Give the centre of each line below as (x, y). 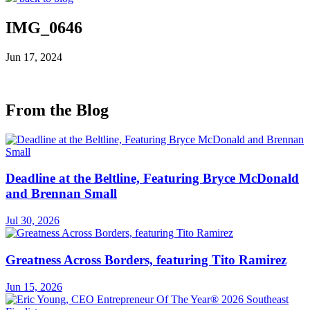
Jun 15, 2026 (34, 286)
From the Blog (57, 110)
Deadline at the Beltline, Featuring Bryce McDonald (152, 179)
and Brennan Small (61, 194)
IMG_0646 (44, 27)
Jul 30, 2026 (33, 221)
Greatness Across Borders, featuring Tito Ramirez (146, 259)
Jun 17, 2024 (34, 57)
